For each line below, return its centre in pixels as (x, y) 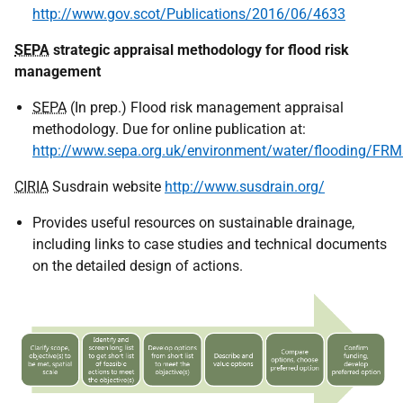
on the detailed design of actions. (138, 266)
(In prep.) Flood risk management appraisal (205, 107)
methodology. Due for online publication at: (169, 129)
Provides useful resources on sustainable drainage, (193, 223)
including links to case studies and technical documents (210, 244)
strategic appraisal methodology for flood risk (199, 50)
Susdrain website (107, 187)
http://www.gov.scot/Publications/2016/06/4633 (189, 14)
